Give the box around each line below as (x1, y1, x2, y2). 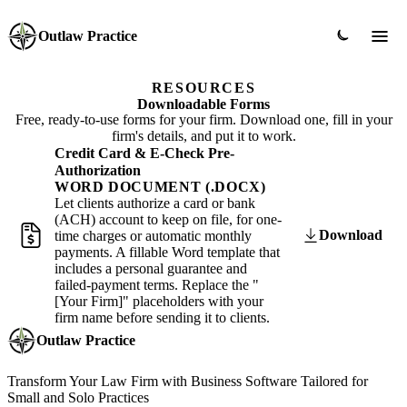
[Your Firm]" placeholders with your (55, 293, 263, 309)
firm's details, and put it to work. (111, 128, 296, 144)
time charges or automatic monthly (55, 228, 252, 243)
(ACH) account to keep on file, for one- (55, 212, 282, 227)
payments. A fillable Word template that (55, 244, 280, 260)
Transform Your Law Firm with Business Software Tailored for (7, 373, 368, 389)
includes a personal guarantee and (55, 261, 247, 276)
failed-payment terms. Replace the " (55, 277, 259, 293)
